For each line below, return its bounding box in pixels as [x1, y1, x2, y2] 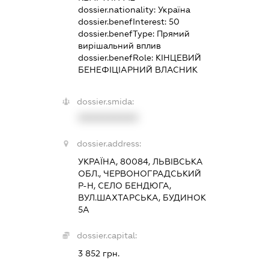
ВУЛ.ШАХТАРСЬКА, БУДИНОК [77, 192, 206, 202]
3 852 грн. [77, 248, 119, 258]
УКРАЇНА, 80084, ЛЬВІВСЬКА [77, 156, 203, 166]
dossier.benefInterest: [77, 16, 169, 26]
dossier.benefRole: [77, 52, 156, 62]
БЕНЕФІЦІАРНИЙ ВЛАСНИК [77, 64, 198, 74]
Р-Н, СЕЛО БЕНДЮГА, [77, 180, 171, 190]
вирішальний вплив [77, 40, 161, 50]
